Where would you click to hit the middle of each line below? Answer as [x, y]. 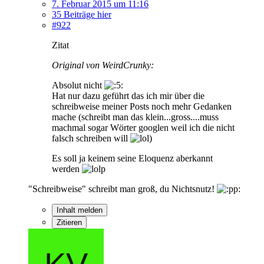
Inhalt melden [80, 210]
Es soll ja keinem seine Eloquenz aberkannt [132, 158]
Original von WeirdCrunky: [103, 65]
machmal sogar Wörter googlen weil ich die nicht [143, 127]
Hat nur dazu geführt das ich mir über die [128, 95]
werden [67, 169]
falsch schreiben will [91, 138]
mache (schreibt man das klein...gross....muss [135, 117]
